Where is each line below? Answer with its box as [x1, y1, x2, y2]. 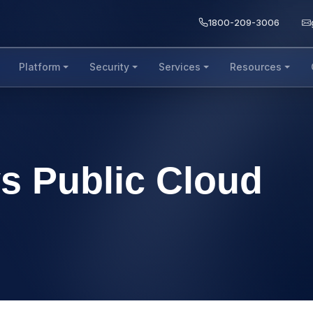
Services [159, 61, 201, 73]
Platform [19, 61, 61, 73]
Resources [229, 61, 282, 73]
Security [89, 61, 130, 73]
